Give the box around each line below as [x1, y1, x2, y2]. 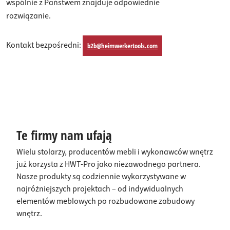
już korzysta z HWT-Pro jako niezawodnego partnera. [16, 159, 201, 170]
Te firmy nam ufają [16, 126, 112, 144]
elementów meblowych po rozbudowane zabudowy [16, 196, 195, 207]
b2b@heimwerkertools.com [87, 41, 158, 50]
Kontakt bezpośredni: [6, 39, 83, 51]
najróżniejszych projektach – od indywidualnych [16, 183, 183, 195]
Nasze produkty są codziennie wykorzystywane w [16, 171, 186, 182]
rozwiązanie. [6, 10, 51, 22]
